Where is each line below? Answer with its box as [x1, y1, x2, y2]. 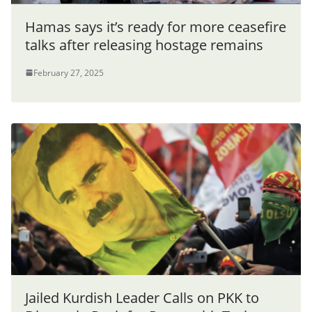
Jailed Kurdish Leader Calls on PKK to [25, 288, 259, 308]
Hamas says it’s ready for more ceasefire [25, 17, 286, 36]
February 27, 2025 [33, 66, 104, 79]
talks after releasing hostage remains [25, 35, 263, 54]
